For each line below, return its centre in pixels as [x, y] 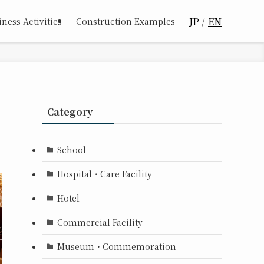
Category [70, 112]
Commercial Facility [100, 222]
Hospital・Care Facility [104, 174]
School [71, 149]
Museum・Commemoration [116, 246]
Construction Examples [126, 21]
